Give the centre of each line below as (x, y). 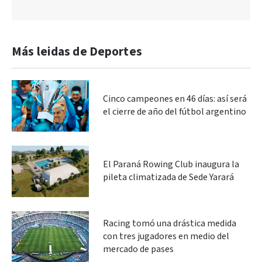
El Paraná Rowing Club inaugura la (171, 164)
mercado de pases (138, 249)
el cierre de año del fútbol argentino (175, 112)
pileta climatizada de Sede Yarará (170, 177)
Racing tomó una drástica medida (170, 223)
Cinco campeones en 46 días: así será (175, 99)
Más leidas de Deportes (77, 52)
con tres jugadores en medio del (166, 236)
